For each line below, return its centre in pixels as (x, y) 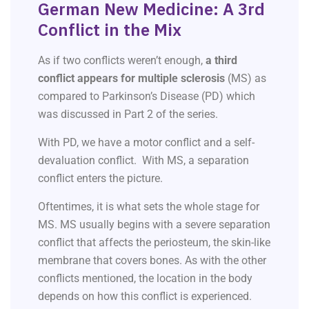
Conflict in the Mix (110, 30)
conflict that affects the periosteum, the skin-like (154, 243)
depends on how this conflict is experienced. (145, 297)
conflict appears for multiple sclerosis (131, 79)
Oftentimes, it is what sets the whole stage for (149, 207)
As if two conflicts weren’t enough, (122, 61)
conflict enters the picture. (102, 179)
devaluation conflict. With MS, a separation (143, 161)
